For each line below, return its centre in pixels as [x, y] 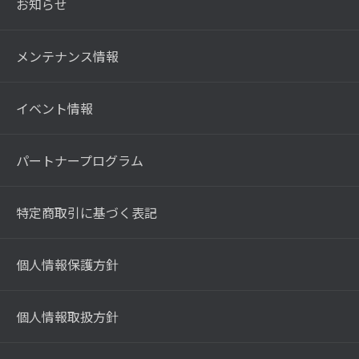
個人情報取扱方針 [67, 316]
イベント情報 [54, 108]
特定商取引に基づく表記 [87, 212]
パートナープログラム [80, 160]
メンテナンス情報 [67, 56]
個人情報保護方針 [67, 264]
